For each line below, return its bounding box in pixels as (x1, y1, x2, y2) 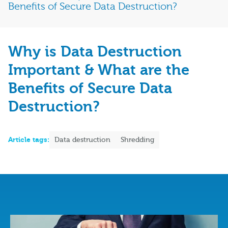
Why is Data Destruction (8, 43, 182, 61)
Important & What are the (8, 62, 189, 79)
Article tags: (8, 135, 49, 145)
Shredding (121, 136, 154, 145)
